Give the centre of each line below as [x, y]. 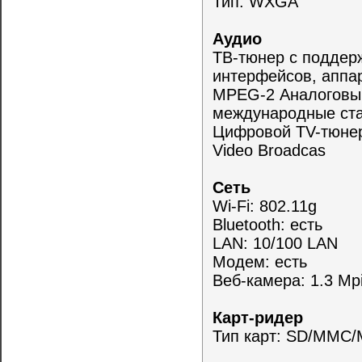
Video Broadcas [269, 151]
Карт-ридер [261, 318]
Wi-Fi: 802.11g [265, 206]
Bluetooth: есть [268, 225]
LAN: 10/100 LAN [276, 244]
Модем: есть [260, 262]
